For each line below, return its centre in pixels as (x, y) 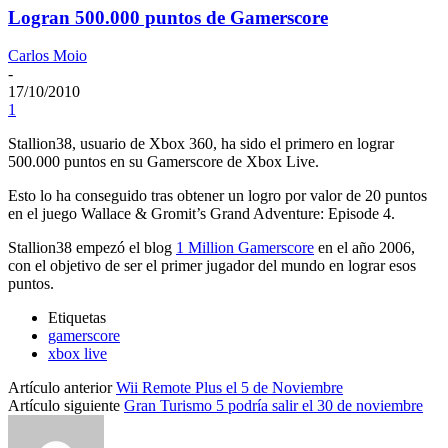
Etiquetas (77, 318)
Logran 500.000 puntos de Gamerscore (168, 17)
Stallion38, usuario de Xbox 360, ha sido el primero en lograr (201, 144)
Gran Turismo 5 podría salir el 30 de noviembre (273, 406)
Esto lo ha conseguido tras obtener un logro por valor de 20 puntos (217, 196)
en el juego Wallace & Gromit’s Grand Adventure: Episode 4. (201, 214)
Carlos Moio (47, 56)
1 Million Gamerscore (245, 248)
